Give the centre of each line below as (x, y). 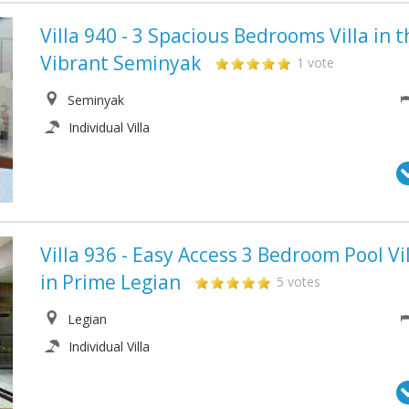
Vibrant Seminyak (121, 63)
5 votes (299, 281)
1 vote (315, 63)
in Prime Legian (110, 282)
